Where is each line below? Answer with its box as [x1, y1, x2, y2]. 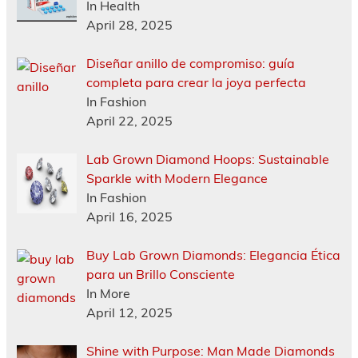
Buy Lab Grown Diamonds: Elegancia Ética [86, 247, 340, 264]
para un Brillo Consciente [86, 266, 235, 283]
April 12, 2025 [86, 304, 173, 321]
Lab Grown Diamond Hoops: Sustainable [86, 151, 329, 168]
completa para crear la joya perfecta [86, 74, 306, 91]
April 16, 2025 [86, 209, 173, 225]
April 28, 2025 [86, 17, 173, 34]
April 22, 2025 [86, 113, 173, 129]
